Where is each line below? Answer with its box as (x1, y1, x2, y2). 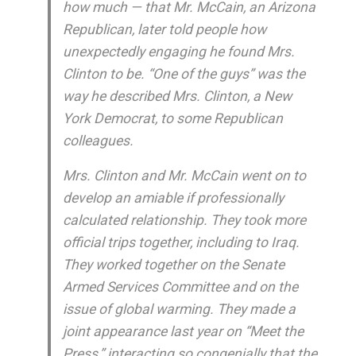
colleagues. (62, 133, 133, 149)
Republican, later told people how (62, 21, 266, 37)
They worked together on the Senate (62, 257, 284, 273)
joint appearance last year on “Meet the (62, 323, 304, 339)
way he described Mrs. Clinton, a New (62, 88, 292, 104)
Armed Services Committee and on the (62, 279, 298, 295)
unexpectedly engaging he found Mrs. (62, 44, 295, 60)
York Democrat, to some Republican (62, 110, 283, 126)
